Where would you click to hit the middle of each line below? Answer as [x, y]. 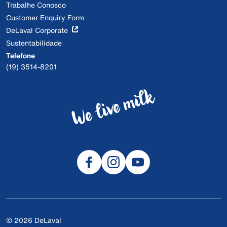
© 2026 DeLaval [34, 220]
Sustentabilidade [34, 43]
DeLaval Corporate [37, 30]
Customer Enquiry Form [45, 17]
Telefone [21, 55]
